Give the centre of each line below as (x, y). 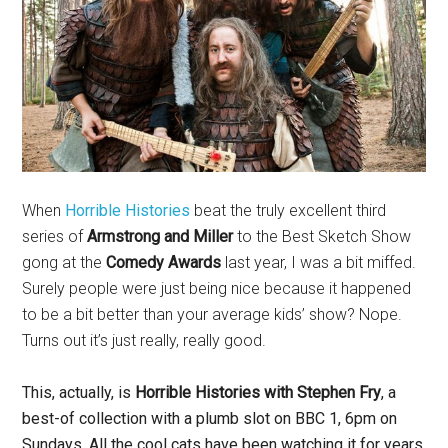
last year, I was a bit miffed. (319, 263)
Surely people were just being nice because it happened (217, 289)
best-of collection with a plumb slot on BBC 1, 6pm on (210, 419)
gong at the (64, 263)
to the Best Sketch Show (322, 237)
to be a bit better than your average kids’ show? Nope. (212, 315)
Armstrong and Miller (158, 237)
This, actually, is (79, 393)
